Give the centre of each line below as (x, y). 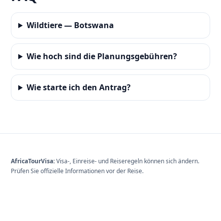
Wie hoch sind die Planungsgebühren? (102, 56)
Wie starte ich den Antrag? (78, 88)
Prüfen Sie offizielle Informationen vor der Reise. (77, 171)
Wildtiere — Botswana (70, 25)
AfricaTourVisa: (33, 161)
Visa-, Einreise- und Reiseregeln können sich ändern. (127, 161)
